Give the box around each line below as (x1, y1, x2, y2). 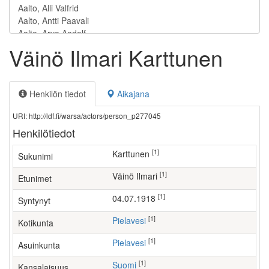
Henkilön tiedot (27, 88, 86, 100)
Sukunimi (18, 150, 53, 162)
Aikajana (115, 88, 150, 100)
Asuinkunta (18, 239, 60, 251)
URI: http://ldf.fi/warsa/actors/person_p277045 (13, 110, 161, 121)
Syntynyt (18, 195, 50, 207)
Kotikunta (18, 217, 53, 229)
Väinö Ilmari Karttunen (9, 42, 223, 73)
